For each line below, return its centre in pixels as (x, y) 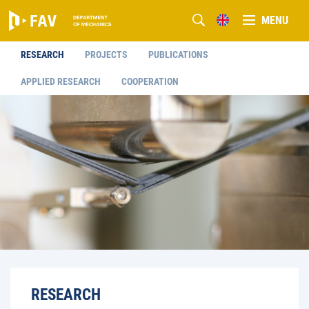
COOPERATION (150, 81)
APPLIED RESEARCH (61, 81)
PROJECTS (106, 54)
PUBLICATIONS (178, 54)
